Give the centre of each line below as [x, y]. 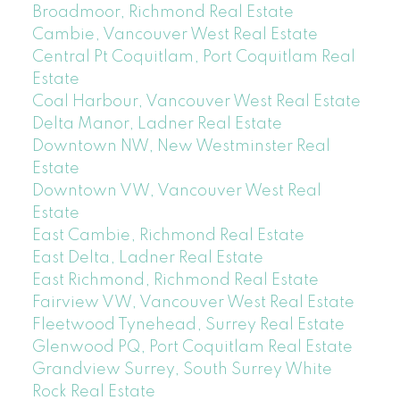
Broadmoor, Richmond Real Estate [162, 12]
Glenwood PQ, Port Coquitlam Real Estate [192, 347]
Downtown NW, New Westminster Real [181, 146]
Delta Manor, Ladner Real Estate [157, 124]
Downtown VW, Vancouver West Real [176, 191]
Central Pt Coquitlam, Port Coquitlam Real [193, 57]
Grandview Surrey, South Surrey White [182, 369]
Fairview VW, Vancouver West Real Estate [193, 302]
